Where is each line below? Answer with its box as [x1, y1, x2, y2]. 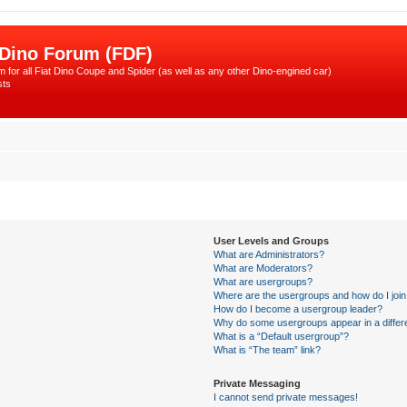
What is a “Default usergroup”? [213, 331, 350, 342]
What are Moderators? [213, 263, 313, 273]
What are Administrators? [213, 249, 325, 260]
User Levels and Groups [213, 235, 330, 246]
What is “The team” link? [213, 344, 322, 355]
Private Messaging [213, 378, 302, 389]
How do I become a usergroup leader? [213, 303, 383, 314]
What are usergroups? [213, 276, 313, 287]
